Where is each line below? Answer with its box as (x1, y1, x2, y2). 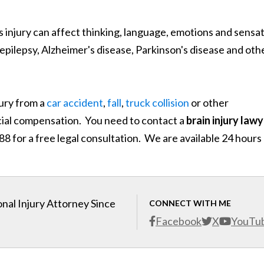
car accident (47, 96, 103, 109)
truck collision (126, 96, 189, 109)
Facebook (156, 214, 202, 227)
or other (189, 96, 229, 109)
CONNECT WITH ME (149, 198, 231, 208)
